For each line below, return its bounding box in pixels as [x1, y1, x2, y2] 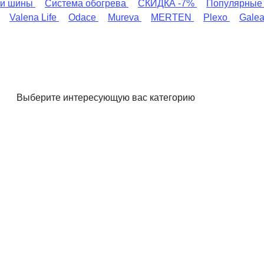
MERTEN [151, 12, 192, 22]
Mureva [108, 12, 139, 22]
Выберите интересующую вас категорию [16, 92, 195, 103]
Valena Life [9, 12, 57, 22]
